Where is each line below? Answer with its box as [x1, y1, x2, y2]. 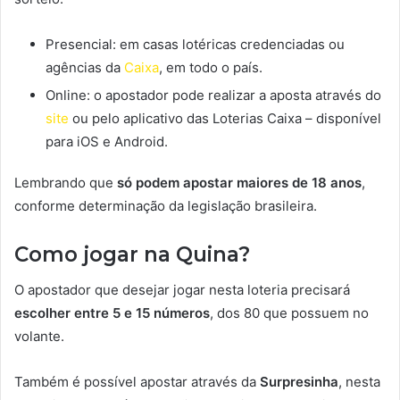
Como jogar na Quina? [14, 241, 250, 267]
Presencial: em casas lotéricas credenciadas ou [46, 35, 345, 53]
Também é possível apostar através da [14, 373, 260, 391]
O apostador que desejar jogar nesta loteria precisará [14, 281, 350, 299]
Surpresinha [260, 373, 338, 391]
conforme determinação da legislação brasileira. [14, 196, 317, 214]
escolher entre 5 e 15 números [14, 304, 210, 322]
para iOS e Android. [46, 132, 168, 150]
